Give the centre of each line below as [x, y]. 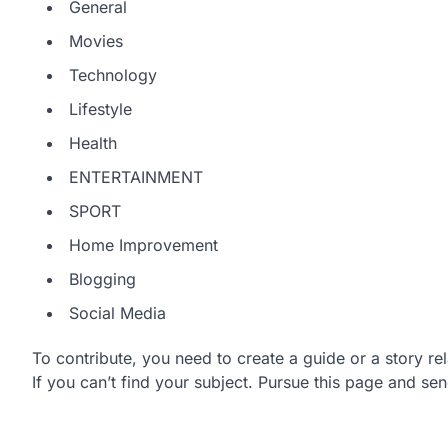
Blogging [102, 278]
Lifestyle [100, 108]
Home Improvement [143, 244]
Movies [96, 40]
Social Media [117, 312]
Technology [113, 74]
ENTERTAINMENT [136, 176]
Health [93, 142]
